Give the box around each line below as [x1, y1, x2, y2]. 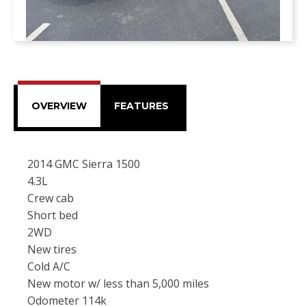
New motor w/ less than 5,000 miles [27, 276, 209, 292]
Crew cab [27, 191, 74, 206]
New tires [27, 242, 76, 258]
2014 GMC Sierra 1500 [27, 156, 140, 172]
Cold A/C [27, 259, 70, 275]
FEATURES [114, 100, 169, 113]
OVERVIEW [31, 100, 87, 113]
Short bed [27, 208, 78, 223]
